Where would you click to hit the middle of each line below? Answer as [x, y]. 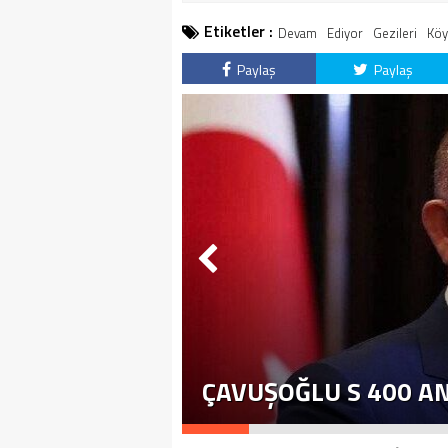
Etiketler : [238, 31]
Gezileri [395, 33]
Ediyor [345, 33]
